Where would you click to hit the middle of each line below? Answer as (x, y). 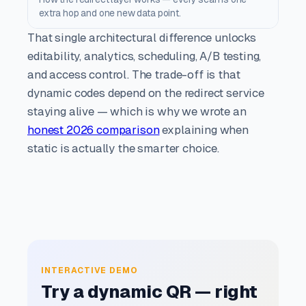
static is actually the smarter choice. (123, 149)
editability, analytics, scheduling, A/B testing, (144, 57)
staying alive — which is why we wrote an (137, 112)
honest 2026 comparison (94, 130)
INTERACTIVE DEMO (90, 271)
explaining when (204, 130)
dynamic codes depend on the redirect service (146, 94)
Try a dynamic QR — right (149, 291)
